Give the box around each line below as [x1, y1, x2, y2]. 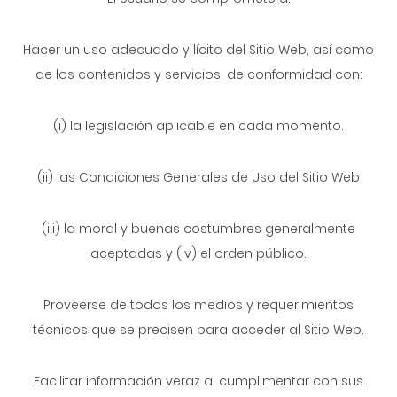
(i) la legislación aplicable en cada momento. [53, 117, 344, 135]
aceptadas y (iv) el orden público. [90, 245, 307, 262]
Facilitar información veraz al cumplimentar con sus [34, 372, 363, 390]
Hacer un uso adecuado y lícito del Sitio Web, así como [23, 41, 374, 58]
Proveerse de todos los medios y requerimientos [43, 296, 354, 314]
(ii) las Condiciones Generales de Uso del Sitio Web [37, 168, 360, 186]
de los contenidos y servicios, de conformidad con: [35, 66, 362, 83]
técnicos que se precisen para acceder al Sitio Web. [33, 321, 364, 339]
